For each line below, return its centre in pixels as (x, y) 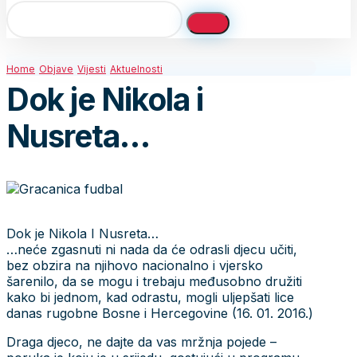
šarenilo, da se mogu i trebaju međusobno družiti (154, 281)
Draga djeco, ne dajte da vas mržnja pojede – (141, 341)
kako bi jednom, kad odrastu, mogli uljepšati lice (150, 297)
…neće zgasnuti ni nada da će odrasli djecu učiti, (152, 249)
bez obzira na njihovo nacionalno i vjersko (135, 265)
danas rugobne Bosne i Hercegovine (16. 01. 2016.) (160, 313)
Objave (56, 69)
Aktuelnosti (136, 69)
